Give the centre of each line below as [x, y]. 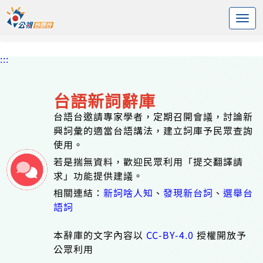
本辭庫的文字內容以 [100, 235]
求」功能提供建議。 [99, 176]
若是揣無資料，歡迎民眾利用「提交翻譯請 [149, 161]
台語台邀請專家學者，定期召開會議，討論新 [154, 116]
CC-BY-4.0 [170, 235]
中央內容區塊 [48, 10]
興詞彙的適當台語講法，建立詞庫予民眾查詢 [154, 130]
